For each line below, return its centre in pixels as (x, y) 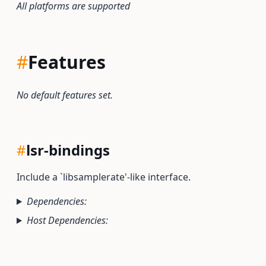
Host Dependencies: (67, 220)
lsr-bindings (68, 150)
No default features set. (65, 95)
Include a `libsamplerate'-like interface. (104, 177)
